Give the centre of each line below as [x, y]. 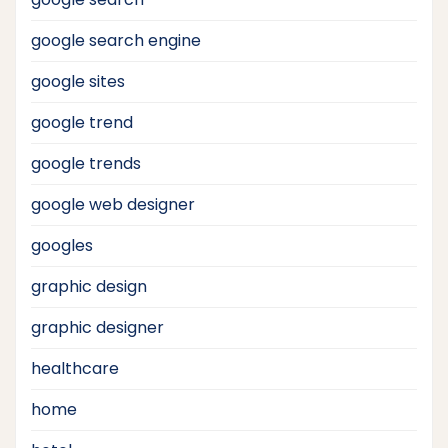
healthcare [75, 368]
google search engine [116, 40]
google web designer [113, 204]
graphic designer [97, 327]
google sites [78, 81]
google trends [86, 163]
